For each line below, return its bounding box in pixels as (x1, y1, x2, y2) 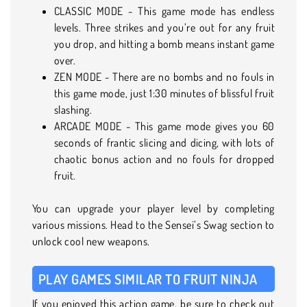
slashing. (54, 102, 93, 116)
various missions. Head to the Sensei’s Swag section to (32, 217, 275, 232)
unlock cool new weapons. (32, 234, 150, 248)
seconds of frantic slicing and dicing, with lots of (54, 135, 275, 149)
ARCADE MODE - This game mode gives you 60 (54, 119, 275, 133)
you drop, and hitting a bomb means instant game (54, 36, 275, 51)
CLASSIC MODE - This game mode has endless (54, 3, 275, 18)
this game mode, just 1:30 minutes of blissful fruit (54, 86, 275, 100)
